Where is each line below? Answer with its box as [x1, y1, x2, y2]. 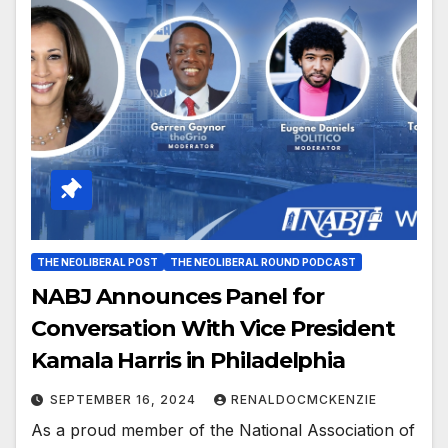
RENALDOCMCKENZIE [231, 391, 377, 407]
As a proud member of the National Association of [31, 419, 415, 440]
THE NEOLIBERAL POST [37, 255, 158, 268]
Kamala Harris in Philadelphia [31, 346, 346, 374]
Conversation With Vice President [31, 314, 395, 342]
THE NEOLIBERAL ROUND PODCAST [170, 255, 356, 268]
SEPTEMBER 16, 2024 [50, 391, 200, 407]
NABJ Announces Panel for [31, 282, 324, 310]
